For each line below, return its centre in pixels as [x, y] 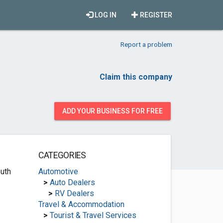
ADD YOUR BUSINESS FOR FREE [112, 111]
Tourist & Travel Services [93, 215]
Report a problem [146, 44]
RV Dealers [74, 193]
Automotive [58, 171]
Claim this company [136, 77]
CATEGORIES [62, 155]
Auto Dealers [72, 182]
